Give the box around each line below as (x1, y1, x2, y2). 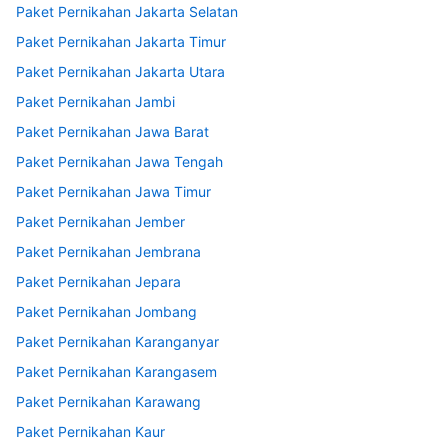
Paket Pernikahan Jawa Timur (16, 183, 211, 201)
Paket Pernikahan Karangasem (16, 363, 217, 381)
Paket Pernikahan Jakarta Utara (16, 63, 225, 81)
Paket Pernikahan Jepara (16, 273, 181, 291)
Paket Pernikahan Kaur (16, 423, 165, 441)
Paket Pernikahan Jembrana (16, 243, 201, 261)
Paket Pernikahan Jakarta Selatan (16, 3, 238, 21)
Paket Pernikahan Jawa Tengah (16, 153, 223, 171)
